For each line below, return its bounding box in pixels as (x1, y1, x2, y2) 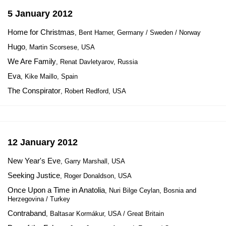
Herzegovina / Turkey (8, 195, 70, 203)
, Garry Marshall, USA (61, 157, 125, 165)
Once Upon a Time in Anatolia (8, 186, 105, 194)
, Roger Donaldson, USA (60, 172, 132, 180)
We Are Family (8, 57, 56, 66)
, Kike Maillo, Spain (21, 73, 78, 80)
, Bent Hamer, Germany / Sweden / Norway (75, 29, 201, 36)
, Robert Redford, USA (61, 87, 126, 95)
